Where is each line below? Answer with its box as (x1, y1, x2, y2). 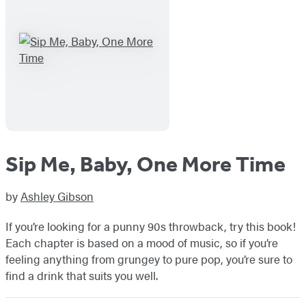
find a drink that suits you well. (5, 267, 158, 284)
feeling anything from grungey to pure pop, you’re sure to (5, 251, 292, 268)
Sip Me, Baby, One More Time (5, 151, 286, 178)
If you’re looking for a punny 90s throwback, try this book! (5, 218, 296, 235)
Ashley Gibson (20, 188, 94, 205)
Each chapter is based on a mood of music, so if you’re (5, 234, 278, 251)
